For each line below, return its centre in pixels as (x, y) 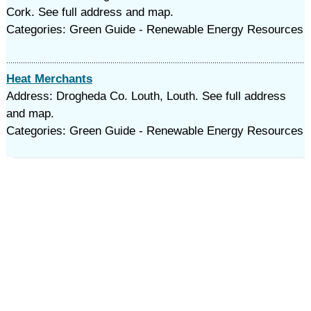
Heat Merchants (49, 79)
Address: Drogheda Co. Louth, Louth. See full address (146, 96)
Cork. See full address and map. (90, 12)
